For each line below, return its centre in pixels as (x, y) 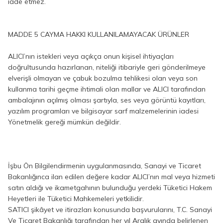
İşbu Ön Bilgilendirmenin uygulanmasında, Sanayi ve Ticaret (105, 166)
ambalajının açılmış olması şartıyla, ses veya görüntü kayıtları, (107, 100)
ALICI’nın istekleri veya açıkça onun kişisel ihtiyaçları (91, 56)
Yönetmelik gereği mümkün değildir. (64, 122)
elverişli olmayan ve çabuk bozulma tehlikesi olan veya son (103, 78)
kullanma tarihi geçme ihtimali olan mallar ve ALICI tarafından (107, 89)
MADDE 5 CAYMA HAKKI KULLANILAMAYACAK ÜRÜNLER (99, 34)
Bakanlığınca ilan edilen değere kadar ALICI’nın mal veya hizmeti (111, 177)
